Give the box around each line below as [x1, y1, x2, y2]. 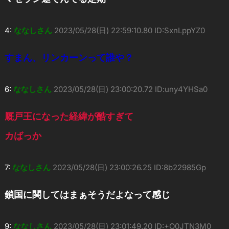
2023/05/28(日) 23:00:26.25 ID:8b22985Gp [52, 163, 206, 173]
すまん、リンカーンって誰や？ [4, 52, 133, 63]
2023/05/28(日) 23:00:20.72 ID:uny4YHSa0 [53, 84, 208, 95]
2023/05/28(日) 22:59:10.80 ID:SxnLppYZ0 [54, 26, 205, 36]
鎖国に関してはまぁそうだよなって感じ [4, 189, 170, 200]
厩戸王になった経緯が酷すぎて [4, 111, 133, 122]
